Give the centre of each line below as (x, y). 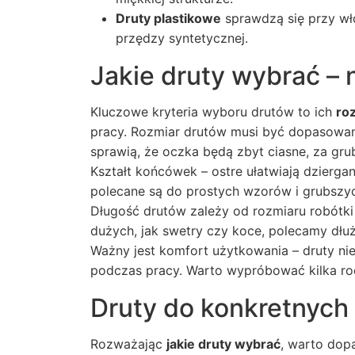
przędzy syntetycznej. (182, 38)
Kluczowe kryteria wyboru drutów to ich (213, 112)
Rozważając (128, 344)
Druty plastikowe (168, 18)
